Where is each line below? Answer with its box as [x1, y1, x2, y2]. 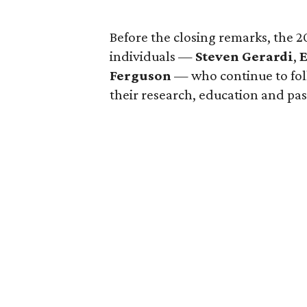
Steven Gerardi [195, 48, 293, 64]
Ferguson [110, 67, 171, 84]
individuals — [110, 48, 195, 64]
